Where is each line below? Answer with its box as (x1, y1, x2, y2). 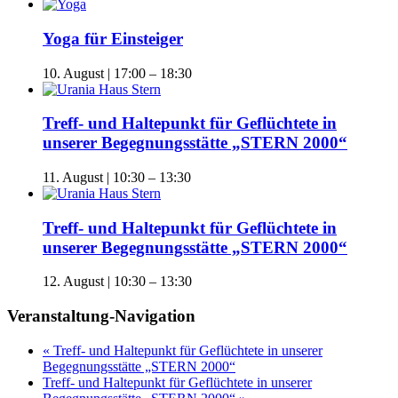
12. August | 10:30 (43, 274, 146, 290)
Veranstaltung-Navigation (7, 306, 195, 326)
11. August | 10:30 (43, 169, 145, 185)
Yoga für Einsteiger (43, 28, 183, 48)
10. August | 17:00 (43, 65, 146, 81)
